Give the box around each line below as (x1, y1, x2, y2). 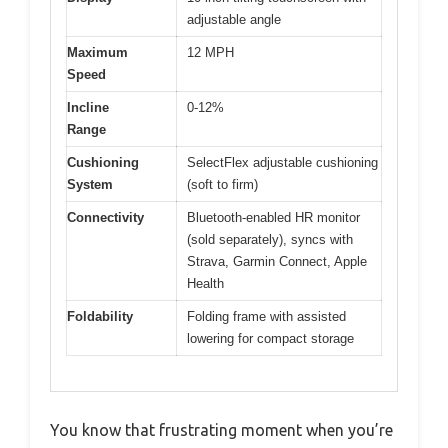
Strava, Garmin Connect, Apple (187, 254, 367, 270)
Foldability (67, 309, 133, 325)
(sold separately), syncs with (187, 232, 353, 248)
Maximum (67, 45, 128, 61)
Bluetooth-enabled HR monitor (187, 210, 360, 226)
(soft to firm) (187, 177, 258, 193)
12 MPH (187, 45, 234, 61)
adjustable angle (187, 12, 281, 28)
